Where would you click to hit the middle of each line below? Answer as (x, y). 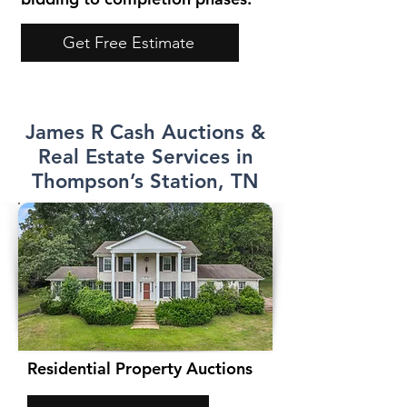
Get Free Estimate (128, 43)
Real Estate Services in (145, 157)
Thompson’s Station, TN (145, 181)
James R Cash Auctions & (145, 132)
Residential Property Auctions (140, 368)
